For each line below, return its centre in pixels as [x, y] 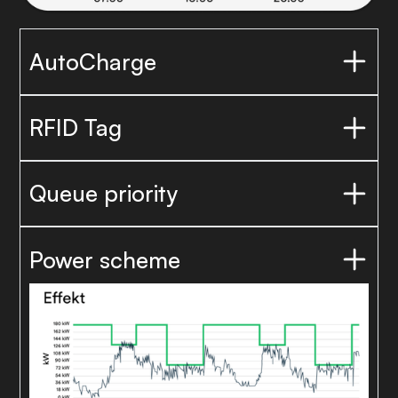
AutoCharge [93, 61]
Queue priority [103, 193]
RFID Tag [76, 127]
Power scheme [105, 259]
